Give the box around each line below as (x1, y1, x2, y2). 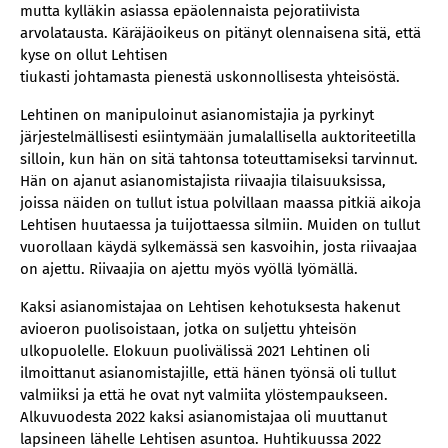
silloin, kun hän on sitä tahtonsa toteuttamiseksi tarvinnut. (20, 150, 418, 168)
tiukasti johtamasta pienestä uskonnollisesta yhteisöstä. (20, 68, 400, 86)
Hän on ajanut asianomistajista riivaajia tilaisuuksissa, (20, 172, 386, 190)
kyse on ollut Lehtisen (20, 46, 168, 64)
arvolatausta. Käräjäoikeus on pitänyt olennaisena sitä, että (20, 24, 421, 42)
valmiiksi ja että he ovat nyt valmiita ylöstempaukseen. (20, 386, 388, 404)
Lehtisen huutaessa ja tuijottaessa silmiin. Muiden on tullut (20, 216, 420, 234)
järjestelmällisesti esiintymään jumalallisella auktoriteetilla (20, 128, 416, 146)
